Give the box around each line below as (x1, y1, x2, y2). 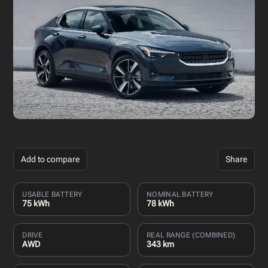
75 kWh (22, 198, 50, 208)
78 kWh (147, 198, 174, 208)
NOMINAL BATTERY (147, 190, 214, 199)
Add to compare (21, 154, 80, 164)
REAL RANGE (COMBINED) (147, 230, 236, 239)
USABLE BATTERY (22, 190, 83, 199)
